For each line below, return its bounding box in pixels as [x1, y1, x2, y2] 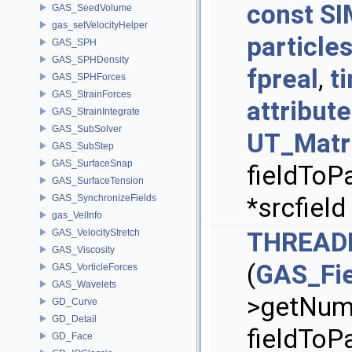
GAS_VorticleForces [52, 261, 137, 273]
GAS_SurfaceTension [52, 174, 144, 186]
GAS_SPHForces [52, 71, 126, 82]
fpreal [247, 64, 318, 94]
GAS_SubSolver [52, 123, 122, 134]
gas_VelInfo [52, 209, 102, 221]
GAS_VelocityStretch [52, 226, 140, 238]
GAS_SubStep [52, 140, 114, 152]
